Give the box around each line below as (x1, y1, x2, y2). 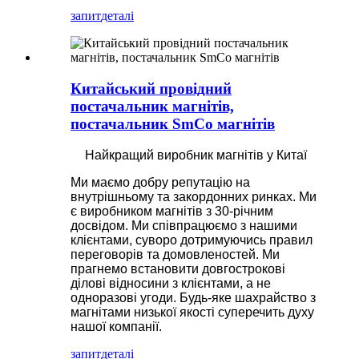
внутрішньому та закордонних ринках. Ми (71, 189, 317, 204)
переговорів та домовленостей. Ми (71, 247, 280, 261)
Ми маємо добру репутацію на (71, 175, 250, 189)
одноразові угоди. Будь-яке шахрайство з (71, 290, 316, 305)
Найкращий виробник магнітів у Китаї (84, 147, 307, 162)
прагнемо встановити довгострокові (71, 261, 285, 276)
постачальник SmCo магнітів (71, 115, 275, 133)
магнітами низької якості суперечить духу (71, 305, 314, 319)
